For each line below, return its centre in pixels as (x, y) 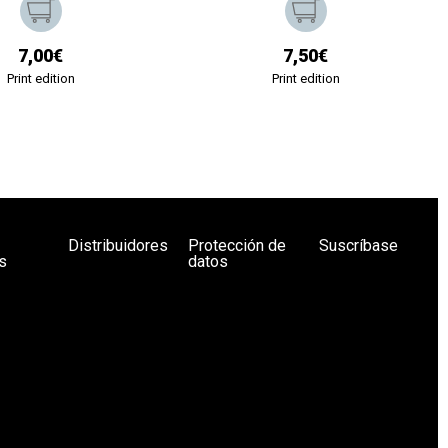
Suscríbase (358, 245)
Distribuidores (118, 245)
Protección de (237, 245)
